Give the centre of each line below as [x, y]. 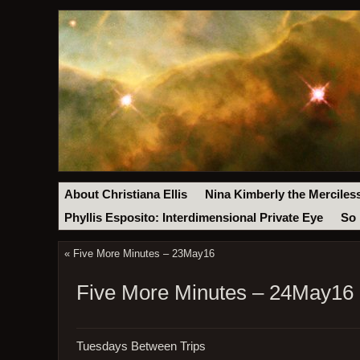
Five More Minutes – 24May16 [215, 293]
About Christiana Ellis [126, 194]
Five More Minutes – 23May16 [143, 254]
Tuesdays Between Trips [141, 346]
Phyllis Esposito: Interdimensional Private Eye [194, 218]
